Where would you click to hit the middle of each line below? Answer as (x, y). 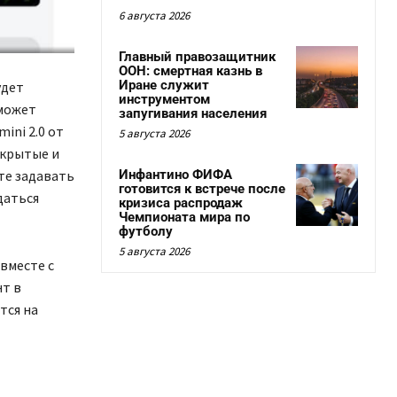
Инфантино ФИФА (175, 175)
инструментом (164, 99)
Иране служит (164, 85)
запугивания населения (193, 113)
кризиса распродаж (181, 203)
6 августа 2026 (154, 16)
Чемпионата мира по (184, 217)
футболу (146, 231)
